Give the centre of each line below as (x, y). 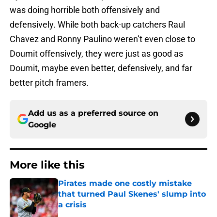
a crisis (72, 205)
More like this (47, 165)
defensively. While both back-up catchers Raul (97, 25)
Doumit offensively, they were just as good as (96, 54)
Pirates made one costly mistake (125, 184)
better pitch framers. (49, 83)
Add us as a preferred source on (93, 113)
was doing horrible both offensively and (85, 10)
